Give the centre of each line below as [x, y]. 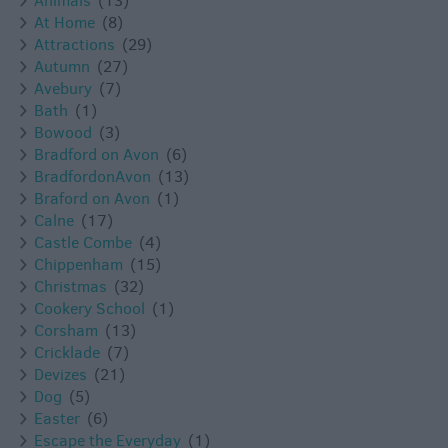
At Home [64, 23]
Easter [57, 419]
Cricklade [67, 353]
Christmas [70, 287]
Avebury [63, 89]
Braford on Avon [92, 199]
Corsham [66, 331]
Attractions [74, 45]
